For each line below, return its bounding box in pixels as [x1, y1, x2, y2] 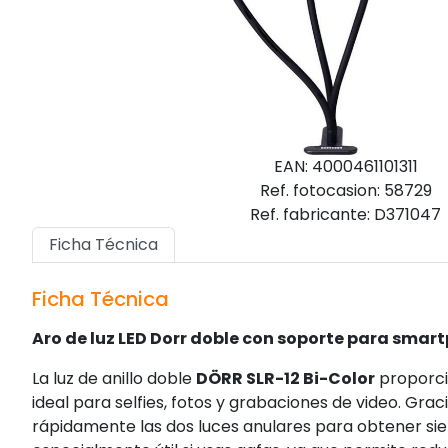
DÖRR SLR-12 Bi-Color [196, 366, 375, 390]
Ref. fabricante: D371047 [250, 202, 442, 226]
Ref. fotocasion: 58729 [259, 178, 432, 202]
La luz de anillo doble [32, 366, 196, 390]
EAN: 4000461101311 [273, 154, 418, 178]
